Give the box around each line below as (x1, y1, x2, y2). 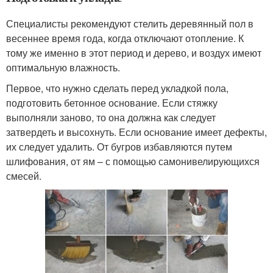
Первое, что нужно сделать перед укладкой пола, (6, 80, 229, 95)
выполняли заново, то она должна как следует (6, 110, 216, 124)
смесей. (6, 168, 41, 183)
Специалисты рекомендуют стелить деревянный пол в (6, 16, 253, 30)
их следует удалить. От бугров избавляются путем (6, 139, 232, 154)
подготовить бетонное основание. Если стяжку (6, 95, 218, 110)
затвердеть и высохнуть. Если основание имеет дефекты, (6, 124, 267, 139)
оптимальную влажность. (6, 60, 120, 74)
